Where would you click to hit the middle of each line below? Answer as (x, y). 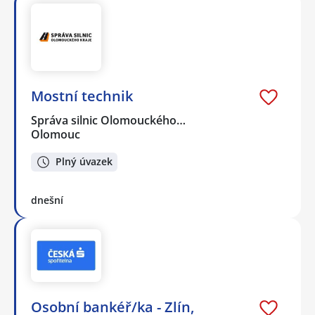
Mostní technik (82, 96)
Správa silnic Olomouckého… (109, 121)
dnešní (47, 200)
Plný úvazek (84, 162)
